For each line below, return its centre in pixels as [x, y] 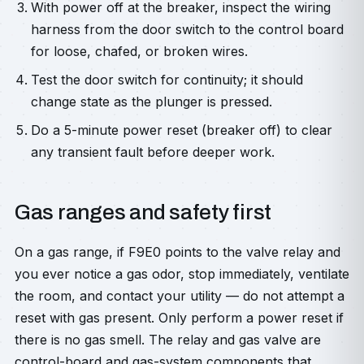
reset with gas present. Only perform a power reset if [179, 318]
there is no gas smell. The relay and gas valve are [168, 340]
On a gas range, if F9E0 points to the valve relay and [178, 252]
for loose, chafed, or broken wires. [139, 51]
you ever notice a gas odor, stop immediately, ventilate [182, 274]
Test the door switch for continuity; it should [167, 80]
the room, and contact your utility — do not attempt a [180, 296]
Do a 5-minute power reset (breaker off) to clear [182, 130]
